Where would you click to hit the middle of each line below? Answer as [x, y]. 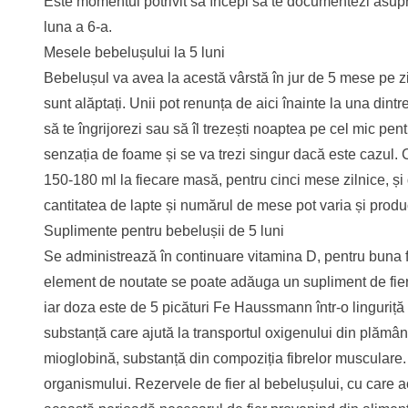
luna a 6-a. [78, 27]
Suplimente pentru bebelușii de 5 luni [164, 231]
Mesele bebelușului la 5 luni [134, 53]
